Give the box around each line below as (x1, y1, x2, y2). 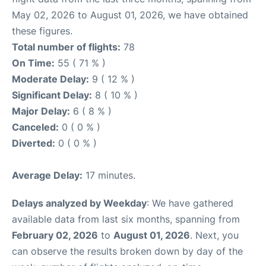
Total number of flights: (12, 41, 121, 53)
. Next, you (190, 229, 239, 241)
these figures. (12, 25, 72, 37)
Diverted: (12, 137, 55, 149)
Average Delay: (12, 169, 83, 181)
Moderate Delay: (12, 73, 89, 85)
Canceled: (12, 121, 59, 133)
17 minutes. (83, 169, 135, 181)
